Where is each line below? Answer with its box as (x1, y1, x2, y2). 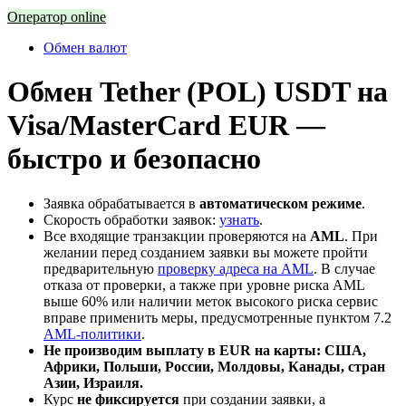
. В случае (314, 260, 375, 276)
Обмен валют (43, 39, 127, 55)
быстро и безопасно (7, 142, 261, 176)
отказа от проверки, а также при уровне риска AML (43, 276, 364, 293)
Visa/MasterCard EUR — (7, 109, 325, 142)
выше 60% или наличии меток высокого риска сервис (43, 293, 378, 309)
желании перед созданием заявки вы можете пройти (43, 244, 368, 260)
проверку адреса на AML (158, 260, 314, 276)
